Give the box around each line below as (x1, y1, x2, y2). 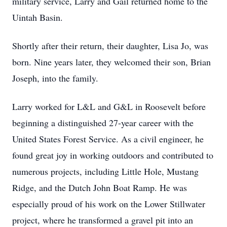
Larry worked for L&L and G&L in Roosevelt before (12, 100, 206, 112)
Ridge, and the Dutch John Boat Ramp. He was (12, 181, 187, 194)
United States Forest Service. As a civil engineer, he (12, 133, 204, 145)
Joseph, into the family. (12, 72, 98, 84)
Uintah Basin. (12, 11, 63, 23)
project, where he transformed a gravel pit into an (12, 214, 193, 226)
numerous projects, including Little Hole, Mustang (12, 165, 199, 177)
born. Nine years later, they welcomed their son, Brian (12, 56, 211, 68)
